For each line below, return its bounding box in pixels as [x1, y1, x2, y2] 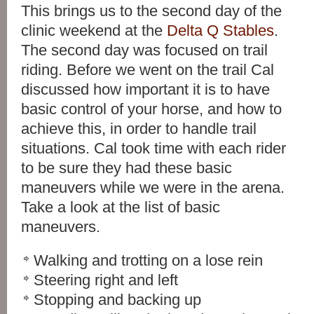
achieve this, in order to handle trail [21, 120, 257, 137]
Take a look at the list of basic [21, 198, 220, 216]
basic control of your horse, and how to [21, 100, 282, 118]
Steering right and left [34, 271, 178, 289]
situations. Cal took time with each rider [21, 139, 286, 157]
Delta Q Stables [167, 22, 274, 39]
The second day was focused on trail [21, 41, 268, 59]
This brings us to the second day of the [21, 2, 282, 20]
